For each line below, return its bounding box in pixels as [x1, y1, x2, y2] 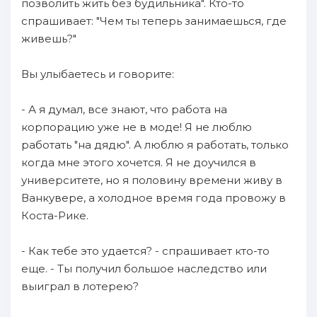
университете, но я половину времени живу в [21, 173, 282, 187]
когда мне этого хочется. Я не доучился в [21, 156, 256, 169]
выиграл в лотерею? [21, 279, 139, 293]
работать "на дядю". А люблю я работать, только [21, 138, 289, 151]
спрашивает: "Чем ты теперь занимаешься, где [21, 14, 287, 28]
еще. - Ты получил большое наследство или [21, 262, 267, 275]
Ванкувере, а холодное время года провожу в [21, 191, 286, 204]
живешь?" [21, 32, 76, 45]
